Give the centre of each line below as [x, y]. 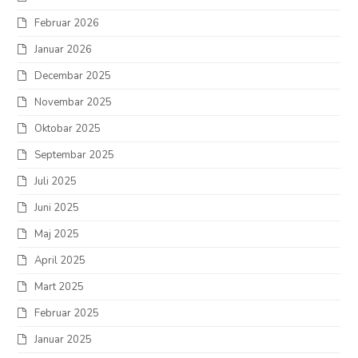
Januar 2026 [64, 50]
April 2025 [60, 261]
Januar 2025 [64, 340]
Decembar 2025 [73, 76]
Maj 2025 [57, 235]
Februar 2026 [67, 24]
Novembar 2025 [74, 103]
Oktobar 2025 [68, 129]
